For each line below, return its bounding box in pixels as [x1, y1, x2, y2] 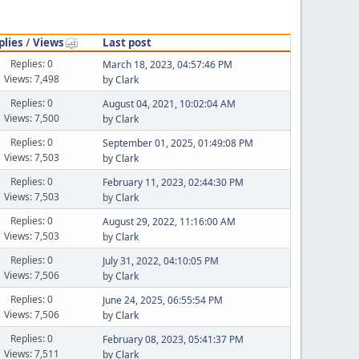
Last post [102, 34, 151, 50]
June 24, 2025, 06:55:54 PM [102, 293, 223, 307]
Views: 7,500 [4, 111, 60, 125]
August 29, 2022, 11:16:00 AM [102, 215, 236, 228]
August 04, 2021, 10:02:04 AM [102, 97, 236, 111]
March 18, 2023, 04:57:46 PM [102, 58, 232, 71]
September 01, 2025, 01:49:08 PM [102, 136, 253, 150]
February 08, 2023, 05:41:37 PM [102, 333, 244, 346]
